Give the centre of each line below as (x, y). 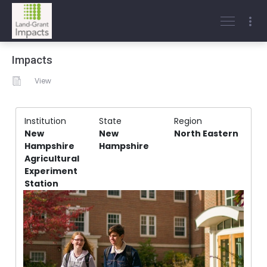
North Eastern (206, 133)
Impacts (32, 60)
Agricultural (52, 159)
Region (188, 121)
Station (41, 184)
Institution (45, 121)
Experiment (51, 171)
